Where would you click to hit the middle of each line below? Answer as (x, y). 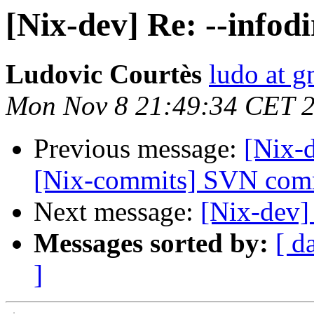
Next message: (117, 212)
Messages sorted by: (151, 243)
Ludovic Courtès (104, 74)
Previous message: (139, 149)
